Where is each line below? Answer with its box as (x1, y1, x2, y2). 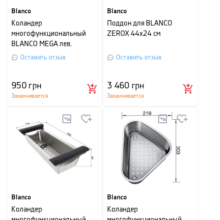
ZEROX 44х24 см (107, 30, 161, 37)
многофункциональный (11, 30, 86, 37)
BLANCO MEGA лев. (11, 41, 72, 48)
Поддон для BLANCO (107, 20, 172, 27)
